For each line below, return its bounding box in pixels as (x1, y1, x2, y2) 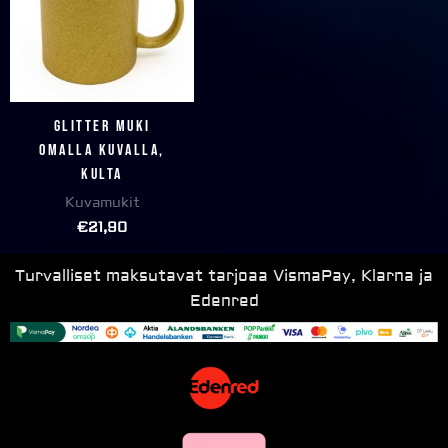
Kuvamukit (64, 194, 140, 213)
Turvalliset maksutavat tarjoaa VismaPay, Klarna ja (15, 266, 433, 287)
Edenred (189, 291, 259, 312)
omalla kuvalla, (39, 141, 165, 161)
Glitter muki (53, 117, 151, 137)
